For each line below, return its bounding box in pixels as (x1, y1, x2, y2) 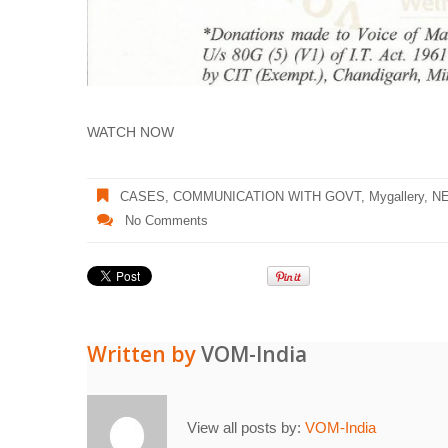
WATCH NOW (87, 123, 174, 140)
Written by (87, 339, 201, 368)
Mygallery (369, 189, 424, 205)
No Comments (125, 213, 208, 229)
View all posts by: (187, 419, 305, 437)
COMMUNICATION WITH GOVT (173, 189, 361, 205)
